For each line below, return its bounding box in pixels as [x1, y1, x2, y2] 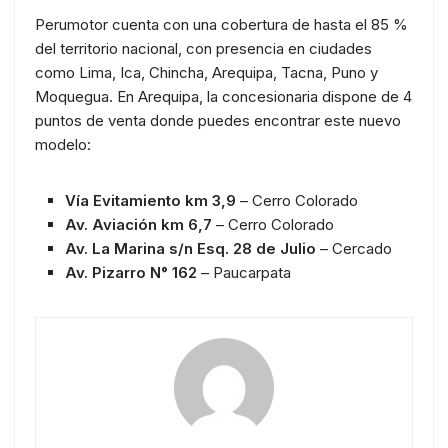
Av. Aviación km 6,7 [65, 214, 212, 234]
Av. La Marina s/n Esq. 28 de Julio [65, 238, 316, 258]
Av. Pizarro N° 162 [65, 262, 197, 282]
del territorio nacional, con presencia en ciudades [35, 38, 372, 58]
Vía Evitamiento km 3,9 [65, 190, 236, 210]
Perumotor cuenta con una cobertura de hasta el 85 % [35, 14, 408, 34]
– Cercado [316, 238, 392, 258]
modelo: [35, 134, 91, 154]
